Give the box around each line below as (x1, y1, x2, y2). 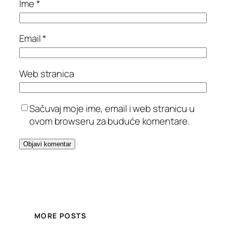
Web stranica (19, 67, 74, 80)
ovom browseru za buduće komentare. (29, 114, 190, 128)
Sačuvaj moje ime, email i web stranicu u (29, 101, 195, 115)
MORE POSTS (34, 211, 86, 221)
